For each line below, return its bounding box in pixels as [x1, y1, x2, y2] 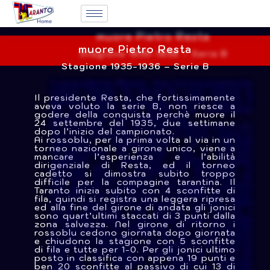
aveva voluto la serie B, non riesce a [34, 101, 236, 112]
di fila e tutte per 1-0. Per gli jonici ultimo [34, 244, 236, 256]
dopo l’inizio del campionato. [34, 126, 175, 137]
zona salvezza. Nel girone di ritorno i [34, 219, 236, 230]
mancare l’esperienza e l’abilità [34, 151, 236, 163]
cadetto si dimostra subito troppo [34, 168, 236, 180]
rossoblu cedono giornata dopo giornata [34, 227, 236, 239]
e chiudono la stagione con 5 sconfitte [34, 236, 236, 247]
